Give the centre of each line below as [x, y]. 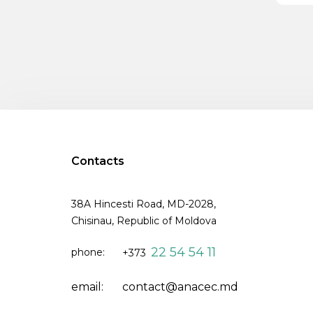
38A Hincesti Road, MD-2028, [144, 204]
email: [87, 287]
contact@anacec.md [181, 287]
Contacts [98, 161]
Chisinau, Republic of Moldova [144, 221]
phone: [88, 252]
